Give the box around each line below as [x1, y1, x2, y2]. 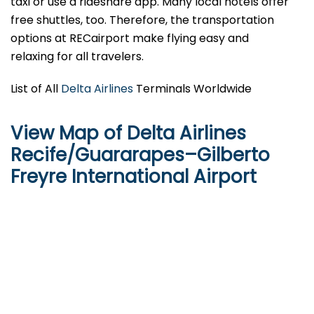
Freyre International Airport [11, 164, 257, 190]
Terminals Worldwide [133, 81, 252, 97]
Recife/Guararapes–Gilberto [11, 142, 270, 168]
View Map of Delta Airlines [11, 121, 246, 146]
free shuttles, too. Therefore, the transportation [11, 12, 274, 29]
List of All [11, 81, 61, 97]
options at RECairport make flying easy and [11, 30, 249, 47]
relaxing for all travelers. [11, 48, 144, 65]
